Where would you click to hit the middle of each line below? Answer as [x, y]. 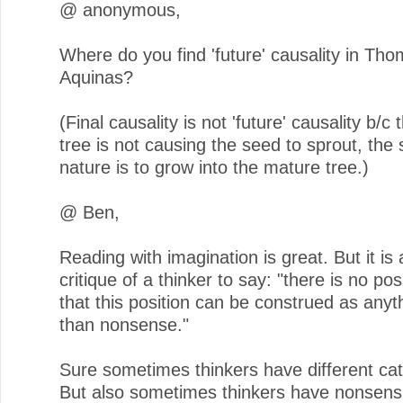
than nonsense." [124, 324]
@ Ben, [90, 212]
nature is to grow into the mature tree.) [214, 167]
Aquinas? [96, 77]
